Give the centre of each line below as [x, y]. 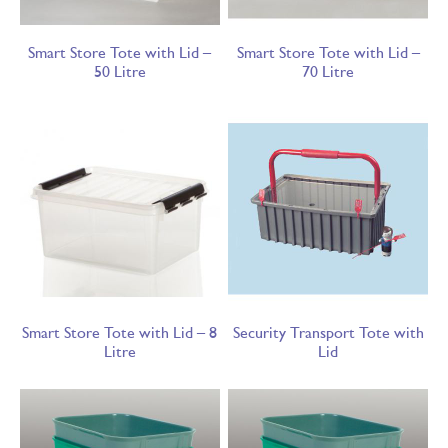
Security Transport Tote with [328, 333]
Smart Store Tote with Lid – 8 [120, 333]
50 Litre [119, 72]
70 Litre [328, 72]
